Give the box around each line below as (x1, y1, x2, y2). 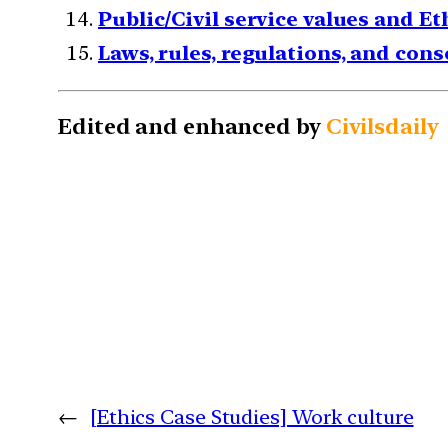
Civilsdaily (325, 112, 439, 139)
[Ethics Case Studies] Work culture (89, 404, 414, 429)
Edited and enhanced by (58, 112, 326, 139)
